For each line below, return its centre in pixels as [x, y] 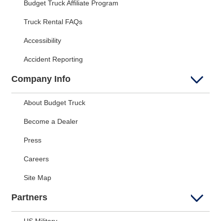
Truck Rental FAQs [53, 22]
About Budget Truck [55, 103]
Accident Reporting [53, 59]
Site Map [37, 178]
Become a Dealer [51, 121]
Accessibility [42, 40]
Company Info [41, 79]
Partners [29, 197]
